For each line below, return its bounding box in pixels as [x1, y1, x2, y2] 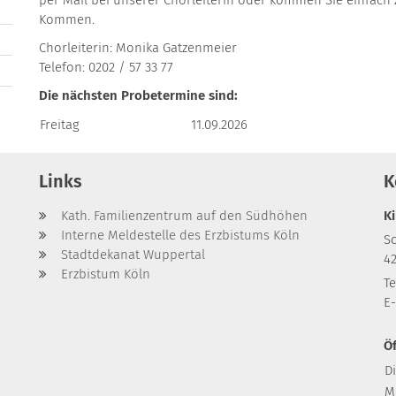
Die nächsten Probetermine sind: [39, 87, 238, 103]
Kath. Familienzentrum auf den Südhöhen [61, 207, 308, 224]
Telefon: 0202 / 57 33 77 [39, 58, 173, 75]
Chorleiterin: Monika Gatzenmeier [39, 39, 237, 56]
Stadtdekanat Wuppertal [61, 246, 205, 263]
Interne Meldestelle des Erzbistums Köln [61, 226, 300, 243]
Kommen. [39, 11, 95, 27]
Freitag [40, 116, 80, 133]
